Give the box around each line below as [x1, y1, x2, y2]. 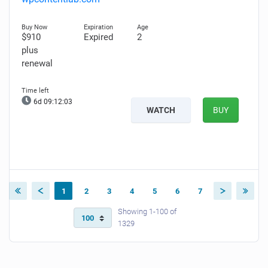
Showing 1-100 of [118, 207, 176, 216]
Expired [83, 32, 113, 42]
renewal [22, 58, 53, 69]
